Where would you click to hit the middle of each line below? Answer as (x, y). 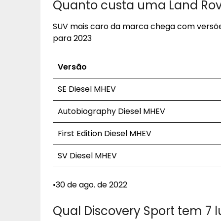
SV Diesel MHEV (87, 156)
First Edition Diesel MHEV (105, 133)
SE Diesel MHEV (87, 89)
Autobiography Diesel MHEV (111, 111)
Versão (72, 67)
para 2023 (72, 38)
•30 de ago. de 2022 (90, 185)
